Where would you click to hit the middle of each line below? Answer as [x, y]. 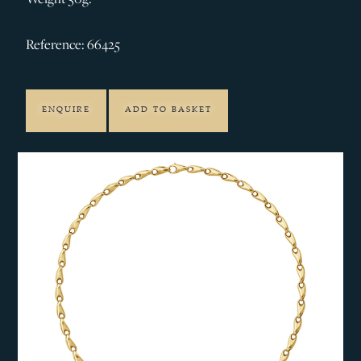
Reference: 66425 [73, 45]
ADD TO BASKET [169, 111]
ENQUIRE [66, 111]
